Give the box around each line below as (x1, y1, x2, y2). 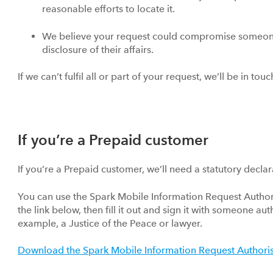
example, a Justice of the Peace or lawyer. (18, 217, 205, 229)
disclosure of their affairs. (42, 43, 156, 55)
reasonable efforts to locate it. (42, 3, 180, 15)
